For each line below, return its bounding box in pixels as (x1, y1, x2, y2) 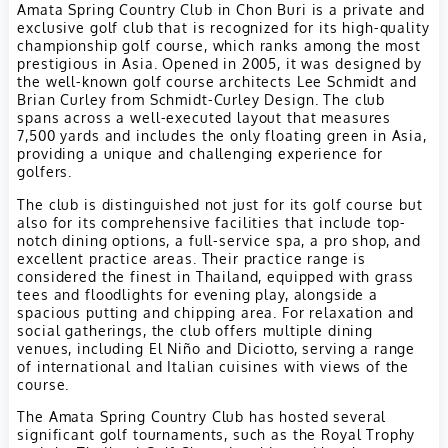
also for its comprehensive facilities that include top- (17, 212, 407, 231)
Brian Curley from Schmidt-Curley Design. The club (17, 90, 386, 109)
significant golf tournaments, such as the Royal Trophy (17, 425, 416, 444)
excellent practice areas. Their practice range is (17, 248, 367, 267)
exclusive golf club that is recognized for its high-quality (17, 18, 430, 37)
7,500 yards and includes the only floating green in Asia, (17, 126, 427, 145)
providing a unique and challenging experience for (17, 144, 384, 163)
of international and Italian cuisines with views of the (17, 356, 410, 375)
